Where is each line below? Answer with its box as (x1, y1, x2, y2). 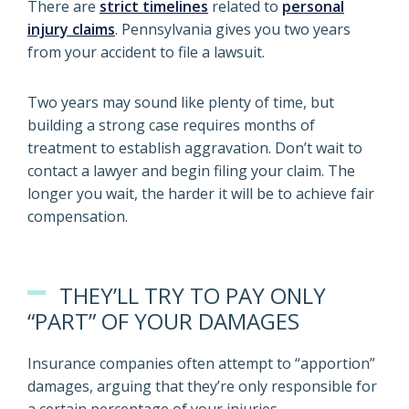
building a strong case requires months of (27, 115, 315, 135)
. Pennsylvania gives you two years (115, 19, 351, 39)
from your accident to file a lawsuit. (27, 42, 265, 62)
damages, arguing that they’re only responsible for (27, 376, 377, 396)
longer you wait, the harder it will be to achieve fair (27, 184, 374, 204)
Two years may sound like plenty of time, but (27, 92, 334, 112)
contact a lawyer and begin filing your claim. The (27, 161, 355, 181)
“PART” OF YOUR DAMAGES (27, 306, 299, 336)
